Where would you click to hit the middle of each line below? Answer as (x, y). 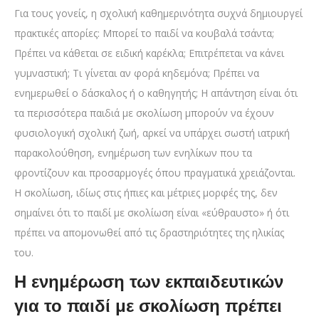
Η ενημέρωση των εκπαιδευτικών (149, 282)
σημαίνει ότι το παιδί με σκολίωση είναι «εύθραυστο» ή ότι (152, 213)
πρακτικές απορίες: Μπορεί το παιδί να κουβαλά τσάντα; (144, 33)
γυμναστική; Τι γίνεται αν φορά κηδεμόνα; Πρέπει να (137, 73)
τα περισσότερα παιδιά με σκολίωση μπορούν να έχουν (144, 113)
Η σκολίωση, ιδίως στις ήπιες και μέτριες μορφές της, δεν (146, 193)
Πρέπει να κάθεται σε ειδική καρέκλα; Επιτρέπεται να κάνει (149, 53)
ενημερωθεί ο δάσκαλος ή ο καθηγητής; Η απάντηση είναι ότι (156, 93)
